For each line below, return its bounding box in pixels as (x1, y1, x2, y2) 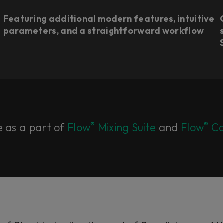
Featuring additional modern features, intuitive (3, 13, 215, 24)
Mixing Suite (95, 120, 156, 134)
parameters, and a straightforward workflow (3, 25, 204, 36)
